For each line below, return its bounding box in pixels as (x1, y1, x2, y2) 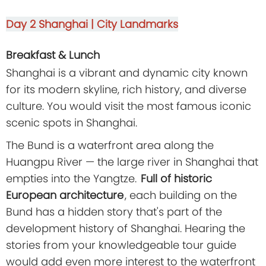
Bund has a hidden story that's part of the (6, 204, 222, 220)
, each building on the (125, 188, 237, 203)
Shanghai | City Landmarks (39, 17, 178, 32)
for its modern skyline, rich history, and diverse (6, 82, 246, 97)
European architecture (6, 188, 123, 203)
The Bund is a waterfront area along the (6, 138, 214, 153)
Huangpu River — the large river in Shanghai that (6, 154, 258, 170)
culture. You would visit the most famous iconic (6, 99, 251, 114)
